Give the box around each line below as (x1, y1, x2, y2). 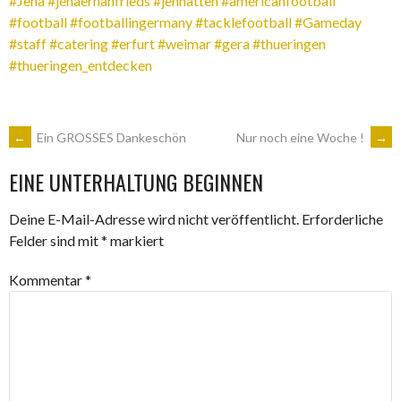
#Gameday (292, 13, 362, 30)
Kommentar (9, 271, 85, 289)
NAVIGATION (8, 173, 152, 221)
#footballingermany (70, 13, 192, 30)
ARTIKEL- (8, 124, 110, 173)
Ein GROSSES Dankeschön (34, 129, 186, 145)
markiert (107, 232, 164, 250)
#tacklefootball (192, 13, 292, 30)
